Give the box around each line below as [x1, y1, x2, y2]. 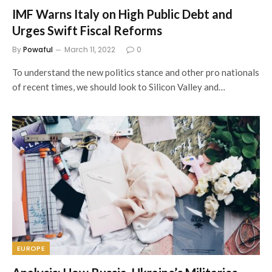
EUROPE [17, 243, 45, 253]
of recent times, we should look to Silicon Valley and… [12, 81, 225, 92]
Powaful [23, 44, 53, 55]
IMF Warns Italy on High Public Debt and [12, 6, 233, 21]
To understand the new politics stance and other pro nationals [12, 66, 259, 78]
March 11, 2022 [64, 44, 115, 55]
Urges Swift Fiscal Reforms [12, 22, 162, 38]
